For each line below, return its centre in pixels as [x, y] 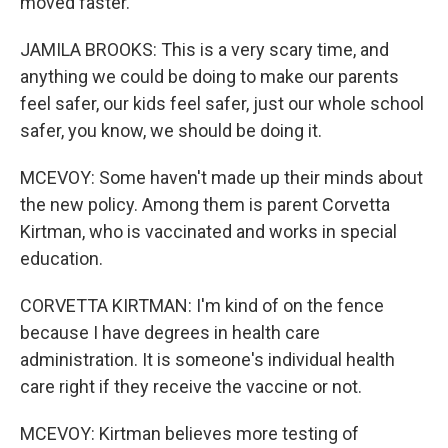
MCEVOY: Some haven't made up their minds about [221, 177]
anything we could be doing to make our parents [209, 76]
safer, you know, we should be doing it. [171, 130]
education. [61, 258]
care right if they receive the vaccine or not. [191, 386]
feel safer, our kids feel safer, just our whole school [222, 103]
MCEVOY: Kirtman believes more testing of [189, 433]
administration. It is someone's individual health [207, 359]
